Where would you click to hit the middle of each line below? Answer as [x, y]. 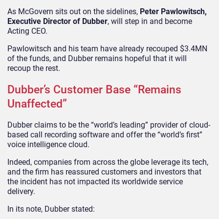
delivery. [21, 191]
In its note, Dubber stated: [51, 209]
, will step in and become [150, 21]
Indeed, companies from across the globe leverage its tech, [108, 162]
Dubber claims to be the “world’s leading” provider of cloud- [109, 125]
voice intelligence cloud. [48, 144]
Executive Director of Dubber [57, 21]
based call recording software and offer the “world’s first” [105, 134]
